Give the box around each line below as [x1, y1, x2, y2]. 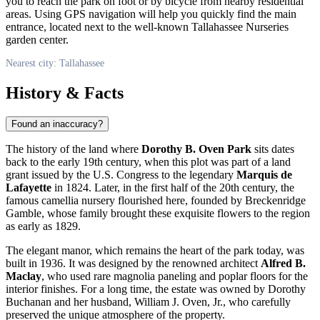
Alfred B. [261, 257, 306, 270]
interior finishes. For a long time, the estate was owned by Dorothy [6, 283, 306, 296]
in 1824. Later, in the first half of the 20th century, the [51, 181, 294, 194]
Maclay [6, 270, 41, 283]
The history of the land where [6, 143, 141, 156]
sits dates [251, 143, 294, 156]
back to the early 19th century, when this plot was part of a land [6, 156, 291, 169]
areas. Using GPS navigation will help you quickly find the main [6, 7, 296, 20]
